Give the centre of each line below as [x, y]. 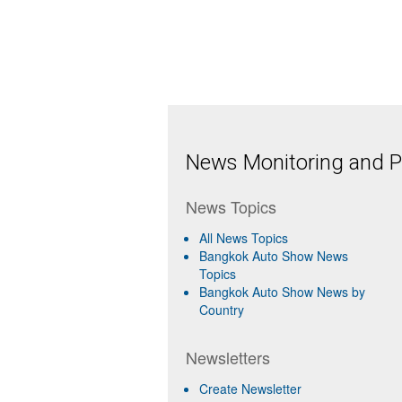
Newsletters [228, 357]
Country [222, 310]
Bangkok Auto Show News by [282, 292]
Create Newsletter [250, 389]
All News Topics [244, 238]
